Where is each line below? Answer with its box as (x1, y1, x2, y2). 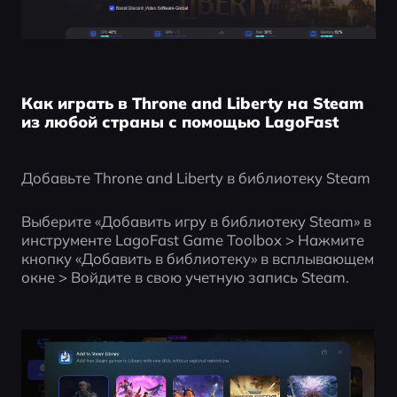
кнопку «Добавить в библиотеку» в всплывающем (20, 249, 374, 269)
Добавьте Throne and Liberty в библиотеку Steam (20, 167, 370, 187)
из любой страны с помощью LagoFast (20, 111, 339, 131)
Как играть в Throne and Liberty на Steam (20, 92, 364, 113)
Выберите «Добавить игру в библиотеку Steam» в (20, 212, 371, 231)
